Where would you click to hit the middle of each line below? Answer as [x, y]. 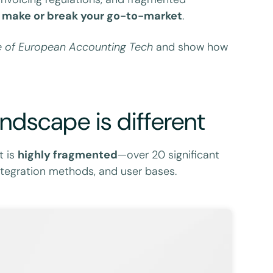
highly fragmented [68, 154]
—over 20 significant [169, 154]
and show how [191, 47]
